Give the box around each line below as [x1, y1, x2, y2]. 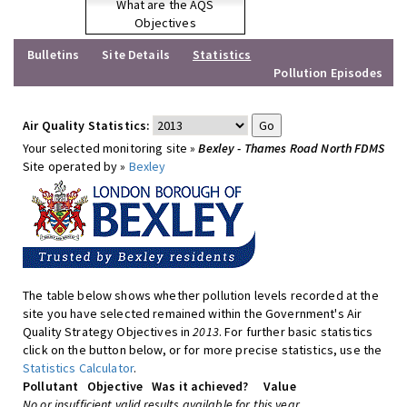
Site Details [102, 46, 170, 63]
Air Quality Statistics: [23, 117, 151, 134]
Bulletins [27, 46, 80, 63]
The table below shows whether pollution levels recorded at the [23, 287, 379, 303]
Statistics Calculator [23, 360, 134, 376]
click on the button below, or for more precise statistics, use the [23, 342, 382, 358]
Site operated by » [23, 158, 129, 174]
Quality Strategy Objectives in [23, 323, 194, 340]
